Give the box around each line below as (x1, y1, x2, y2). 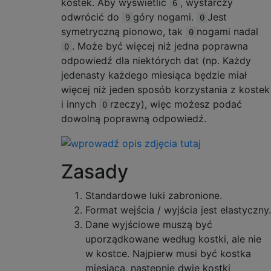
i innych (61, 97, 99, 110)
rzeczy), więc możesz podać (110, 97, 242, 110)
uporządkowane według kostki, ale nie (85, 233, 261, 246)
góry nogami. (133, 10, 197, 23)
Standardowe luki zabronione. (85, 189, 222, 202)
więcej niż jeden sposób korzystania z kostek (61, 83, 270, 96)
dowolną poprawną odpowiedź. (61, 112, 206, 125)
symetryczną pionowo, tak (61, 25, 186, 38)
